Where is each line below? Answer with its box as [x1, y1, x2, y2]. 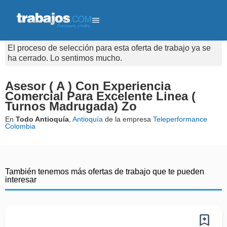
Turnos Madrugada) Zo [5, 99, 137, 113]
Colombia [5, 122, 35, 130]
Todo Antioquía [16, 115, 69, 123]
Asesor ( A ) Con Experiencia [5, 79, 171, 93]
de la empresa [103, 115, 153, 123]
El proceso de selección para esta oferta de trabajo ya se [8, 44, 211, 52]
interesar [5, 175, 36, 184]
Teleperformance [153, 115, 207, 123]
